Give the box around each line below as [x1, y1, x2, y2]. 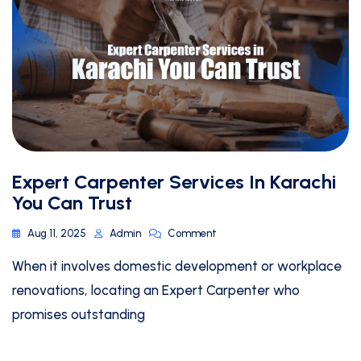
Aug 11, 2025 [27, 227, 86, 240]
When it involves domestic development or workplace [12, 258, 342, 275]
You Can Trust [12, 191, 132, 215]
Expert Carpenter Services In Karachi [12, 170, 336, 194]
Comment [168, 227, 217, 240]
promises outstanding [12, 306, 145, 323]
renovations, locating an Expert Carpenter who [12, 282, 300, 299]
